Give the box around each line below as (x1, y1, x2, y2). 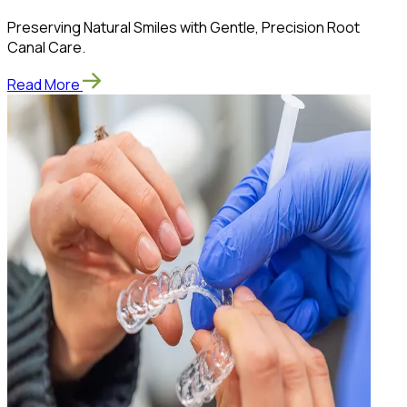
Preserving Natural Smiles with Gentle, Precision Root (7, 17, 360, 38)
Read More (7, 74, 80, 95)
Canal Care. (7, 37, 85, 58)
